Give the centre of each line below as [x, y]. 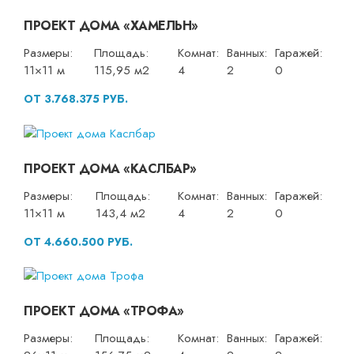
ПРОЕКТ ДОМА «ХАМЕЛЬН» [111, 26]
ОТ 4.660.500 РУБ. [78, 241]
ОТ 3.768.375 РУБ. [76, 99]
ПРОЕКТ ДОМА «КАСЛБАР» [110, 168]
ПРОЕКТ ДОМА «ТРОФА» [104, 311]
